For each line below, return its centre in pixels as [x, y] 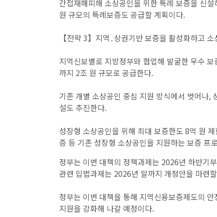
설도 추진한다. [83, 108]
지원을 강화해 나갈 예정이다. [107, 209]
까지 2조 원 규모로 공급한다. [106, 73]
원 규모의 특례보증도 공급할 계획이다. [122, 15]
